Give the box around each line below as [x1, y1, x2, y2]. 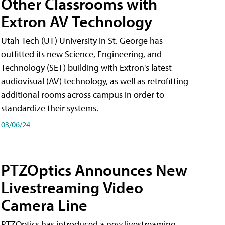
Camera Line [1, 195, 87, 215]
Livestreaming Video [1, 177, 143, 198]
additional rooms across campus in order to [1, 88, 164, 100]
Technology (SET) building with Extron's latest [1, 61, 172, 73]
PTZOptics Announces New [1, 160, 187, 180]
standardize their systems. [1, 102, 98, 114]
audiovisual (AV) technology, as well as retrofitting [1, 75, 188, 87]
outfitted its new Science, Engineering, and [1, 48, 162, 60]
